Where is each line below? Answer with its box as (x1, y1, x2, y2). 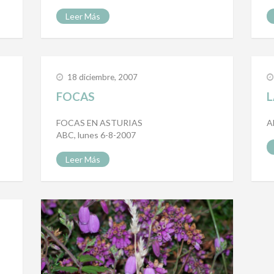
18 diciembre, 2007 (67, 72, 138, 83)
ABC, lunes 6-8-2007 (56, 130, 136, 141)
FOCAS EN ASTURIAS (56, 117, 143, 128)
